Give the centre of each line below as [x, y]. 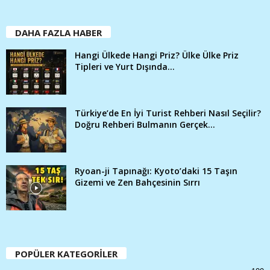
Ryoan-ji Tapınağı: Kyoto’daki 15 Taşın [156, 171]
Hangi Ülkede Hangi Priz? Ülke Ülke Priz [157, 55]
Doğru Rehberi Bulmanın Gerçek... [145, 125]
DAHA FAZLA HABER [58, 33]
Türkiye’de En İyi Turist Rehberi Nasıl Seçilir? [168, 113]
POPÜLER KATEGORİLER [66, 254]
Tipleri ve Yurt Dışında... [125, 67]
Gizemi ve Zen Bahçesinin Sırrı [137, 183]
